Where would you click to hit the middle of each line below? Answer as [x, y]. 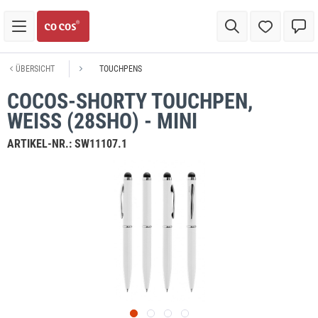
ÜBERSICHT [35, 69]
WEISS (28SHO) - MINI [102, 121]
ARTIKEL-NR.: [41, 144]
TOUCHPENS [121, 69]
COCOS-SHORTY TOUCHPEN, [130, 101]
